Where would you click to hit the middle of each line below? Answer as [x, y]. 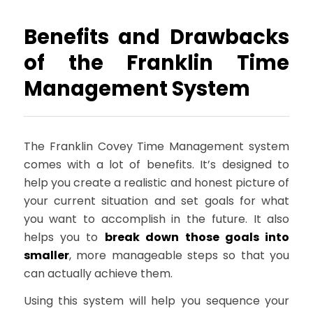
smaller [46, 255]
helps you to [64, 237]
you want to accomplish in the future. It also [156, 219]
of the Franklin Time [156, 63]
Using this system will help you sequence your [156, 301]
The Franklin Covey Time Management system [156, 146]
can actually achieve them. [98, 273]
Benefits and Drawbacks [156, 37]
